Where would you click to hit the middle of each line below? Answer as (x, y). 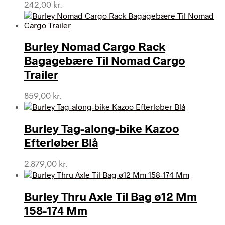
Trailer (41, 74)
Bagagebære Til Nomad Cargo (105, 60)
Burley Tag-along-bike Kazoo (102, 128)
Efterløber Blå (61, 142)
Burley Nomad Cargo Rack (95, 46)
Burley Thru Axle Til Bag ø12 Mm (110, 196)
